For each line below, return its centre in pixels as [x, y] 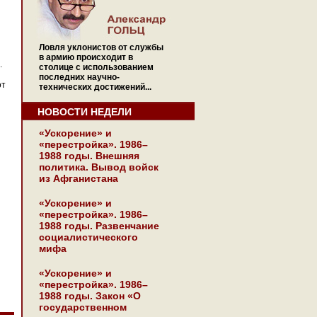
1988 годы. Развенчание [99, 226]
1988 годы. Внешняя [89, 156]
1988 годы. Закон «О [90, 296]
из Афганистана [79, 178]
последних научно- [79, 77]
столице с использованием [96, 67]
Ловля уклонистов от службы [101, 47]
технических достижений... [95, 87]
